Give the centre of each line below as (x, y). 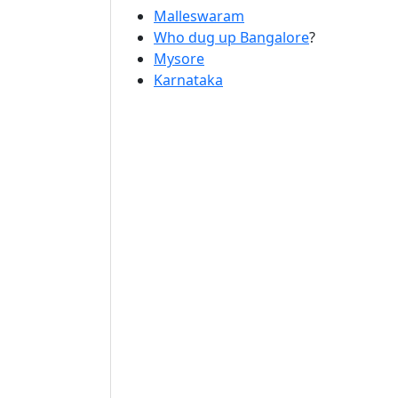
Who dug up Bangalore (231, 37)
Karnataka (188, 80)
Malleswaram (199, 16)
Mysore (179, 59)
